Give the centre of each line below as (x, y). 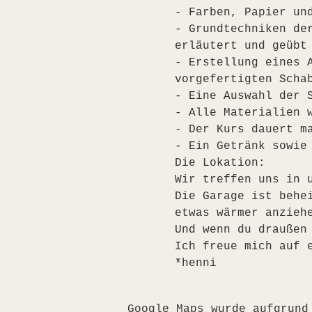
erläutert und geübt (241, 46)
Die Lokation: (220, 163)
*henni (195, 263)
